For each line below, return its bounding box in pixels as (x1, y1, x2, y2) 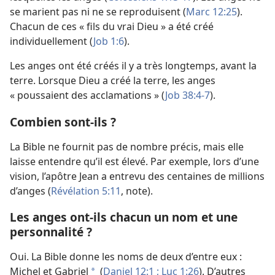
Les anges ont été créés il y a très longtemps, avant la (10, 59, 257, 73)
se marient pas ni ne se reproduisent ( (10, 5, 186, 19)
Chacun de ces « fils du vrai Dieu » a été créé (10, 20, 214, 34)
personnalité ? (10, 223, 92, 241)
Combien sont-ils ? (10, 113, 116, 130)
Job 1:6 (93, 34, 124, 48)
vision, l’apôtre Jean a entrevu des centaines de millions (10, 169, 265, 183)
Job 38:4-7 (165, 88, 210, 103)
